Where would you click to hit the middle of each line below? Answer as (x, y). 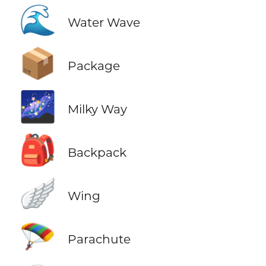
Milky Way (97, 109)
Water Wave (104, 22)
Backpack (97, 152)
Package (94, 65)
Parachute (99, 239)
